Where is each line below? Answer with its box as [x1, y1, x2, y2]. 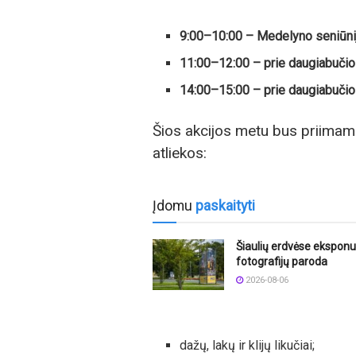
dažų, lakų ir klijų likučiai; [180, 337, 315, 353]
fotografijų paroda [236, 254, 327, 268]
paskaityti [195, 197, 255, 214]
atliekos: [153, 144, 207, 163]
